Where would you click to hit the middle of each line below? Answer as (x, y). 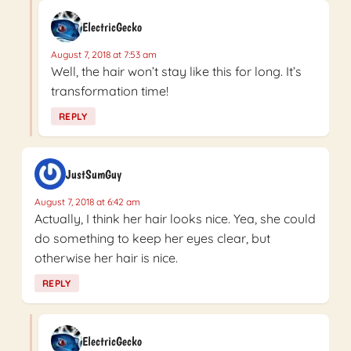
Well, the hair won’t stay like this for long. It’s (176, 72)
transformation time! (110, 91)
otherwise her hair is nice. (106, 258)
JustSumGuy (94, 174)
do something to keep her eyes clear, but (152, 239)
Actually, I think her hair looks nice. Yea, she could (175, 219)
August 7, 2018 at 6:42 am (87, 202)
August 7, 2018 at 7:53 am (104, 55)
